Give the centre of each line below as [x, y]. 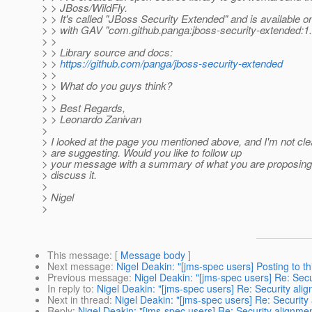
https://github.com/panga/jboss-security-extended [171, 63]
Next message [79, 266]
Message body [153, 255]
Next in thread [78, 300]
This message [78, 255]
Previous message [88, 278]
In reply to [69, 289]
